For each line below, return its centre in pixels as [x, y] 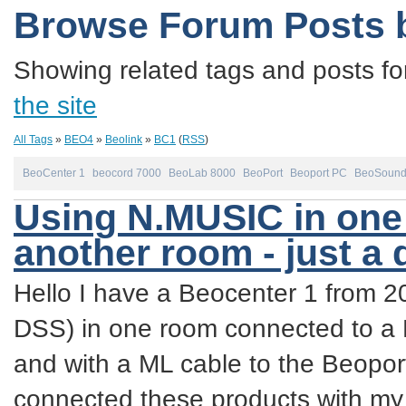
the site [55, 105]
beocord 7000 [127, 173]
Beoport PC [319, 173]
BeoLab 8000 [202, 173]
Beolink [124, 140]
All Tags [33, 140]
